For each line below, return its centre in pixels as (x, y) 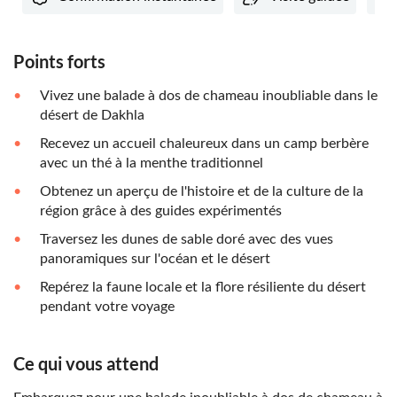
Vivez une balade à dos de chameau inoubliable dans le (209, 96)
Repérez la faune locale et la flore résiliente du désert (203, 288)
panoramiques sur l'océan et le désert (155, 259)
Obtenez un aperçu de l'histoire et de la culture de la (202, 192)
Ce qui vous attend (86, 364)
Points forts (59, 62)
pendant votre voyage (107, 307)
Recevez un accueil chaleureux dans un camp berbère (204, 144)
